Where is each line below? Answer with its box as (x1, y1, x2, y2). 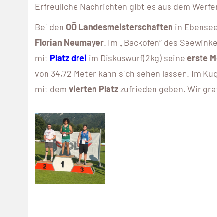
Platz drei (50, 52, 87, 63)
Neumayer (64, 37, 104, 48)
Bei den (35, 21, 66, 32)
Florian (35, 37, 62, 48)
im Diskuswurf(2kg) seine (87, 52, 187, 63)
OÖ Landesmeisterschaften (66, 21, 173, 32)
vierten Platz (69, 83, 118, 94)
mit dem (35, 83, 69, 94)
